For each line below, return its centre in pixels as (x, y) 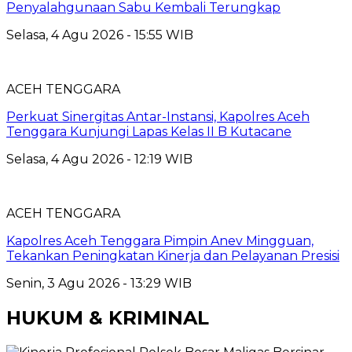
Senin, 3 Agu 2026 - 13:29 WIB (99, 283)
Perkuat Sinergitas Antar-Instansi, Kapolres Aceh (158, 116)
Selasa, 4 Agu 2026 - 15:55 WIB (100, 35)
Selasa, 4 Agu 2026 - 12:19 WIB (99, 159)
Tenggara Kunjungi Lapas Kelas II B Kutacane (149, 131)
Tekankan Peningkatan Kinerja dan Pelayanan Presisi (173, 255)
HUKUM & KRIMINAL (108, 317)
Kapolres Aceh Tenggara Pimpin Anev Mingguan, (160, 240)
